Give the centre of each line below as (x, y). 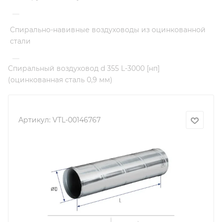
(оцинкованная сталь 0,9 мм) (60, 80)
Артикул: (34, 120)
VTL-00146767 (77, 120)
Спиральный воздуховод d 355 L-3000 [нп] (84, 68)
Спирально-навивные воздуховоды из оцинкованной (108, 30)
